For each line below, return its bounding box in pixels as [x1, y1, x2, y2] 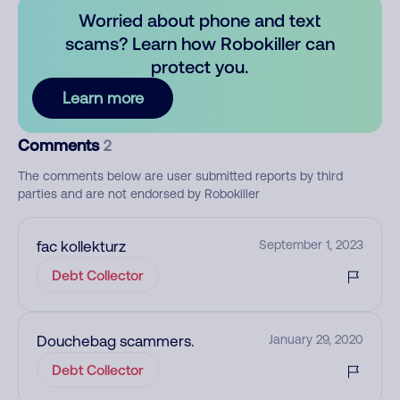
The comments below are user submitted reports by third [18, 169, 343, 183]
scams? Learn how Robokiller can [64, 32, 335, 54]
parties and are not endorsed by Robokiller [18, 187, 260, 201]
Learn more [62, 88, 144, 107]
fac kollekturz [37, 237, 126, 255]
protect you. [151, 55, 249, 77]
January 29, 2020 [269, 332, 363, 346]
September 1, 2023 [259, 237, 363, 252]
